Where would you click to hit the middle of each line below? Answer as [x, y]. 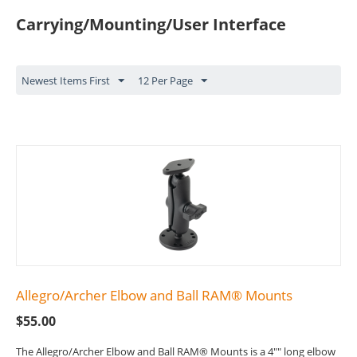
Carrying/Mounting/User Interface [151, 25]
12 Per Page [165, 81]
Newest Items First [66, 81]
